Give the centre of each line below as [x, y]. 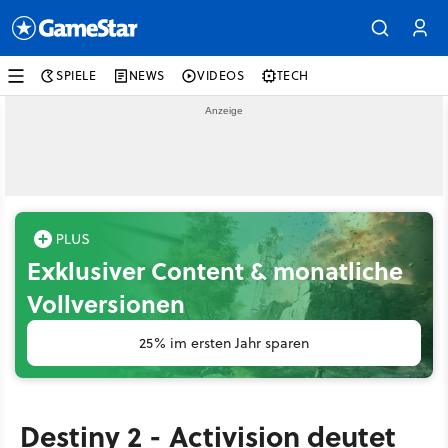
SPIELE [76, 75]
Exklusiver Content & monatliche [215, 270]
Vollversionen [106, 303]
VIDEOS [221, 75]
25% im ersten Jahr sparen [224, 343]
